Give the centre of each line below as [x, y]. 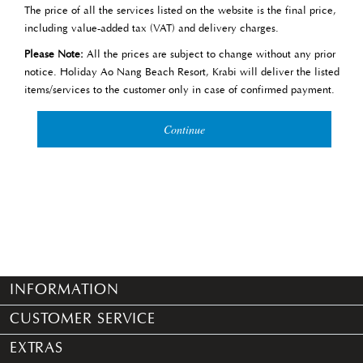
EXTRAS [36, 348]
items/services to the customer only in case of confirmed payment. [179, 90]
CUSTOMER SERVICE [83, 319]
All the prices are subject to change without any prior [211, 55]
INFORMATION [64, 290]
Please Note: [56, 55]
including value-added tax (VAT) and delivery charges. [152, 29]
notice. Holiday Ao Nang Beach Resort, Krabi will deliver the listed [182, 73]
